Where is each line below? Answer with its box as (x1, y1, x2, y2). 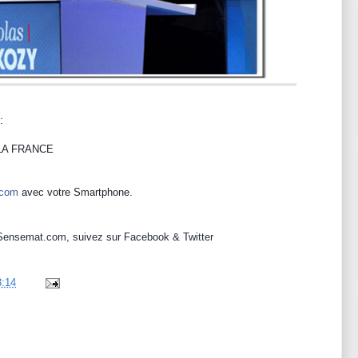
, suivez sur (66, 231, 124, 243)
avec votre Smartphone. (18, 186, 133, 198)
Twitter (183, 231, 213, 243)
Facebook (124, 231, 169, 243)
